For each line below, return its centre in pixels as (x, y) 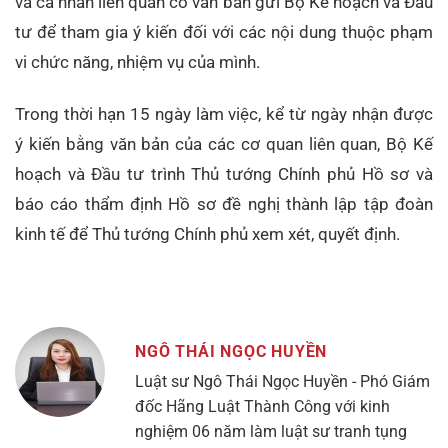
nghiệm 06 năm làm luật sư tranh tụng (271, 432)
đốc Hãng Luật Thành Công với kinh (262, 407)
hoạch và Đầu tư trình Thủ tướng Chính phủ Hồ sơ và (224, 174)
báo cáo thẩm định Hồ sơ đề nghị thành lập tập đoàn (224, 204)
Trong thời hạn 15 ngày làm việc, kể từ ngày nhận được (224, 114)
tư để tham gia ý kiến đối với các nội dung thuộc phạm (224, 32)
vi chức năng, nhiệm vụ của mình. (137, 62)
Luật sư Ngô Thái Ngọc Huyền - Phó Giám (282, 382)
